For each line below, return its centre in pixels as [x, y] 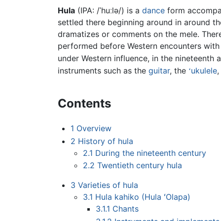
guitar [159, 71]
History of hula [105, 141]
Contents [84, 104]
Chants [125, 209]
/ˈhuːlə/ [109, 11]
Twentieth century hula [140, 166]
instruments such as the [103, 71]
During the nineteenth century [151, 153]
